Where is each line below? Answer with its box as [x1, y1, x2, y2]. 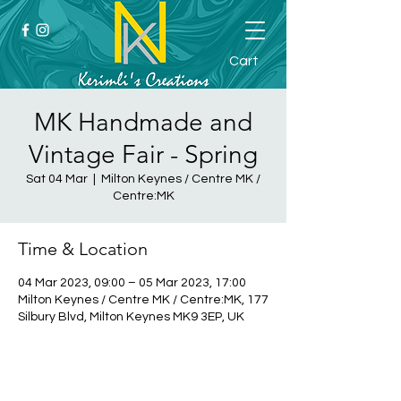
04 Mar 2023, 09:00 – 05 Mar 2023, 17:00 [18, 277, 246, 289]
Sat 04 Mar [26, 173, 88, 185]
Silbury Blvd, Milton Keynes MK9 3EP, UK [18, 311, 244, 323]
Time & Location [18, 238, 148, 260]
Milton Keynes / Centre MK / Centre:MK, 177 [18, 294, 269, 306]
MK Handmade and [34, 107, 252, 137]
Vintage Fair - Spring [29, 140, 258, 169]
